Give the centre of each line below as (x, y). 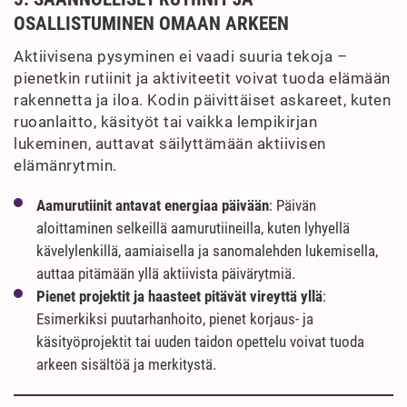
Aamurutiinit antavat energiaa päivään (153, 205)
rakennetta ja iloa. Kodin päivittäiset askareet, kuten (202, 100)
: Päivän (293, 205)
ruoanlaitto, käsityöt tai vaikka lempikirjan (165, 122)
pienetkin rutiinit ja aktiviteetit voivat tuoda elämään (202, 78)
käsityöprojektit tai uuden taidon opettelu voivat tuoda (200, 342)
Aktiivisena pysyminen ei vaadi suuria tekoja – (180, 56)
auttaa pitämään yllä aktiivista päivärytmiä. (166, 273)
